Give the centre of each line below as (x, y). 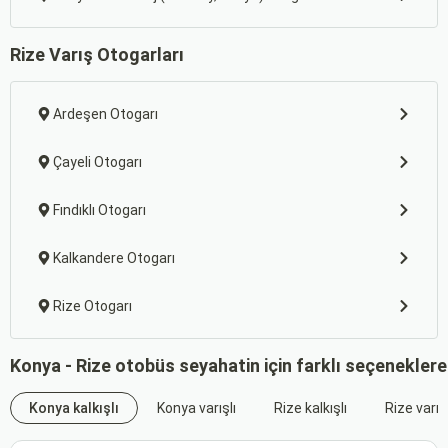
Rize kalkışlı (310, 408)
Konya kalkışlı (74, 408)
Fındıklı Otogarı (99, 210)
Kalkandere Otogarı (114, 258)
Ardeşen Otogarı (105, 114)
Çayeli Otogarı (97, 162)
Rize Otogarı (92, 306)
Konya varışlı (196, 408)
